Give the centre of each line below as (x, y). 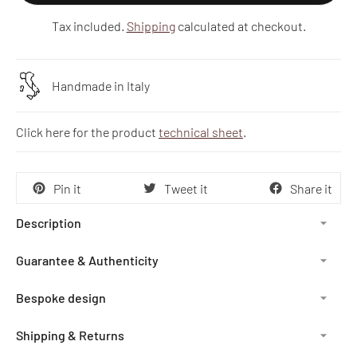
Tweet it (186, 188)
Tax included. (89, 26)
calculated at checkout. (240, 26)
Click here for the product (87, 132)
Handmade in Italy (101, 86)
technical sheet (201, 132)
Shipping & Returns (70, 335)
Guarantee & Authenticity (87, 261)
